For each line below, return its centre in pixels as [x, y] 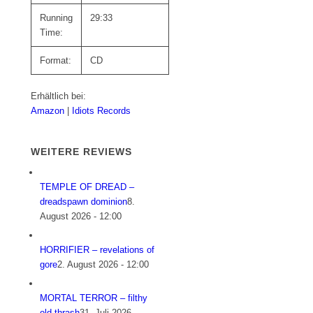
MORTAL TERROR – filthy [94, 298]
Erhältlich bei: [59, 96]
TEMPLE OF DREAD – [87, 187]
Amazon [49, 111]
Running [57, 18]
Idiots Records [102, 111]
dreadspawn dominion [84, 202]
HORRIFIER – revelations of [97, 250]
